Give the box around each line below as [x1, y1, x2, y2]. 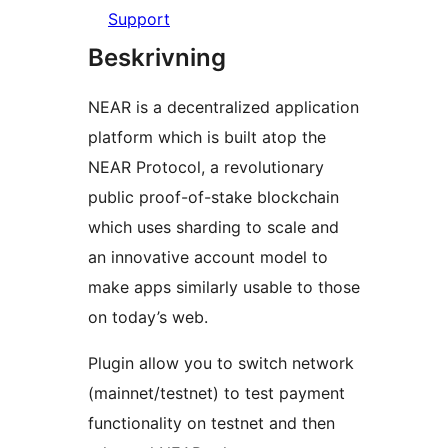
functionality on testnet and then [88, 412, 335, 433]
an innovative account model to [88, 246, 328, 267]
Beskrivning [88, 42, 226, 72]
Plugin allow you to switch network [88, 352, 354, 373]
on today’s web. [88, 306, 208, 327]
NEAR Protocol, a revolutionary [88, 156, 324, 177]
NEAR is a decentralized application [88, 96, 359, 117]
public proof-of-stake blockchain [88, 186, 339, 207]
